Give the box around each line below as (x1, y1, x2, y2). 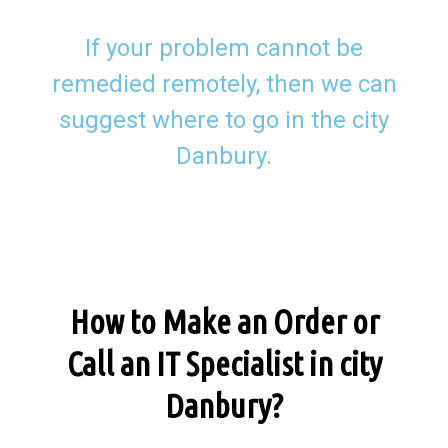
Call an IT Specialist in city (66, 345, 382, 383)
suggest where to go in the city (59, 106, 389, 135)
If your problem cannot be (85, 34, 363, 63)
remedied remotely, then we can (51, 70, 397, 99)
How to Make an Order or (69, 303, 379, 341)
